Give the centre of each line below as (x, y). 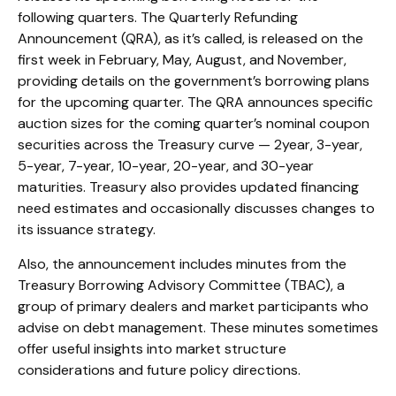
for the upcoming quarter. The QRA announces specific (195, 103)
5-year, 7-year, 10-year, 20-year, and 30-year (166, 166)
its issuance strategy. (87, 230)
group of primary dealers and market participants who (193, 307)
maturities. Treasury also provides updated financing (188, 187)
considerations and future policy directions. (159, 370)
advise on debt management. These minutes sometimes (198, 328)
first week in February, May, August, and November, (182, 60)
